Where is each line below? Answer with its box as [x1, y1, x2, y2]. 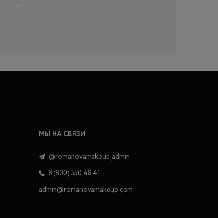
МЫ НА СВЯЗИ [39, 129, 86, 139]
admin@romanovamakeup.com [39, 185, 133, 195]
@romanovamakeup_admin [47, 152, 130, 162]
